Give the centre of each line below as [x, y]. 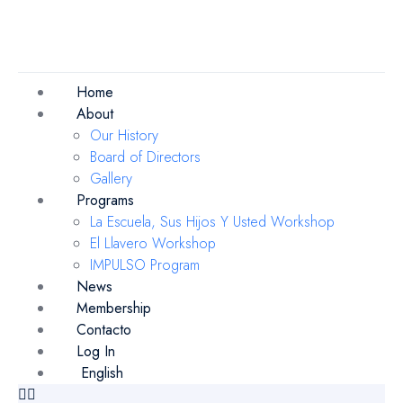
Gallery [111, 179]
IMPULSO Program [145, 265]
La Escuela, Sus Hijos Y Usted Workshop [212, 222]
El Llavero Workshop [153, 243]
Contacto [104, 330]
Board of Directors [145, 157]
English [102, 373]
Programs [105, 200]
